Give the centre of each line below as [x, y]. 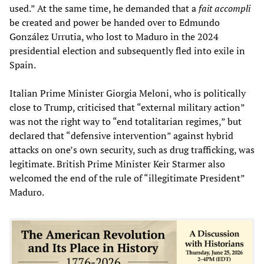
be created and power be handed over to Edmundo [115, 22]
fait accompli [225, 8]
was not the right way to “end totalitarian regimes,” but [126, 121]
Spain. [23, 65]
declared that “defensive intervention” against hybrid [121, 135]
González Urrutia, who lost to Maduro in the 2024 [114, 36]
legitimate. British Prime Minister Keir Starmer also [117, 164]
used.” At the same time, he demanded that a [104, 8]
